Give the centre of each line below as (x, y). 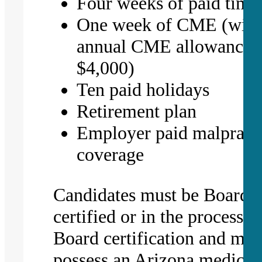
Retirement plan (139, 111)
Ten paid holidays (143, 89)
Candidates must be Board (151, 194)
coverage (111, 154)
